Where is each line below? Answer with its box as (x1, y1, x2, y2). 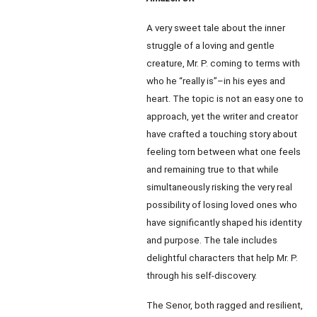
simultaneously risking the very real (146, 182, 292, 192)
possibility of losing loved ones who (146, 200, 297, 210)
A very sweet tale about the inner (146, 23, 285, 33)
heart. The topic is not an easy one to (146, 93, 304, 104)
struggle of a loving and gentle (146, 40, 275, 51)
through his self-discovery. (146, 270, 257, 281)
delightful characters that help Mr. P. (146, 253, 298, 263)
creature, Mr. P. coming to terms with (146, 58, 300, 69)
